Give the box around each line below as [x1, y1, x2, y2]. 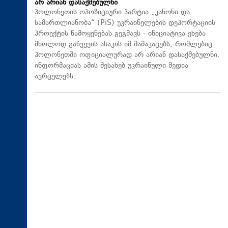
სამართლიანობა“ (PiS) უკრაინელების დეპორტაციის [35, 17, 215, 28]
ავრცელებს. [35, 71, 76, 82]
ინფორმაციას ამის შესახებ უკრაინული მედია [35, 60, 188, 71]
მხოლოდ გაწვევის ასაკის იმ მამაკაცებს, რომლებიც [35, 39, 212, 50]
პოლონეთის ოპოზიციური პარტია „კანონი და [35, 7, 190, 18]
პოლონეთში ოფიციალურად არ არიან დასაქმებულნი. [35, 49, 220, 61]
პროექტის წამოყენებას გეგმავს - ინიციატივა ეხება [35, 28, 206, 39]
